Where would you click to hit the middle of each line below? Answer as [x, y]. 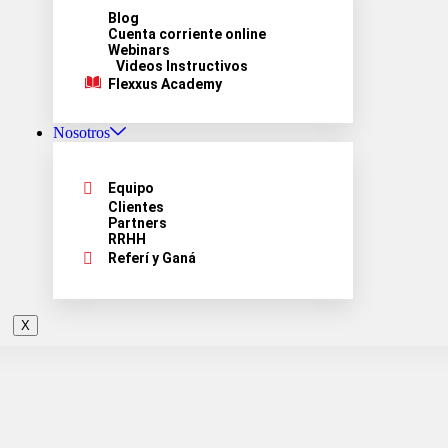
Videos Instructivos [181, 66]
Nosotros [81, 132]
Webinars [138, 50]
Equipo [130, 188]
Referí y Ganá [151, 258]
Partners [137, 223]
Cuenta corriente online [186, 34]
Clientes [135, 207]
